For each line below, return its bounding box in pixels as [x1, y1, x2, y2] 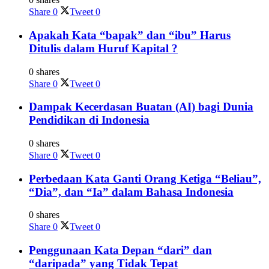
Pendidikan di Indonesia [29, 113, 150, 127]
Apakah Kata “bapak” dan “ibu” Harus [29, 28, 231, 41]
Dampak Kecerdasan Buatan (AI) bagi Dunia [29, 100, 253, 113]
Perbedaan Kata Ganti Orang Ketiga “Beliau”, [29, 172, 261, 185]
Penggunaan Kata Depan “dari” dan [29, 244, 212, 257]
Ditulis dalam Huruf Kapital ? [29, 41, 178, 55]
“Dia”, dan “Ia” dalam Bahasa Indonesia [29, 185, 234, 198]
